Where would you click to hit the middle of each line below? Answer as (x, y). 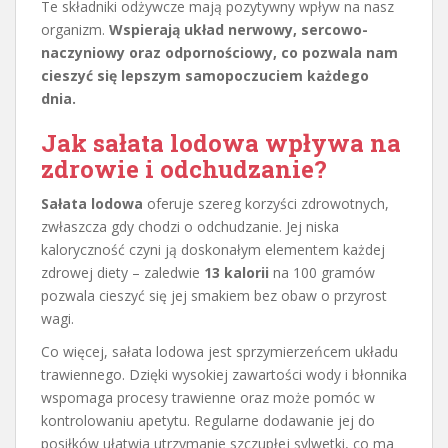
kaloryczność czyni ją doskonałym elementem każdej (213, 249)
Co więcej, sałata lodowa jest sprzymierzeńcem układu (219, 351)
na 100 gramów (322, 272)
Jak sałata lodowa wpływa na (221, 142)
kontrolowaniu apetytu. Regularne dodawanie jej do (208, 420)
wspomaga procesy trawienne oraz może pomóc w (208, 397)
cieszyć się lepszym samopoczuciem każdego (205, 75)
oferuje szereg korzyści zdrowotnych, (266, 203)
